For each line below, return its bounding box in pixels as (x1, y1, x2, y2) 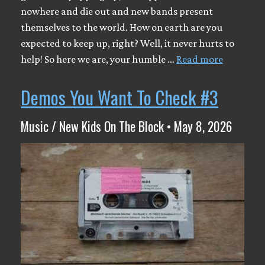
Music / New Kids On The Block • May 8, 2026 (21, 117, 232, 136)
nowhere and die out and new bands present (21, 5, 213, 18)
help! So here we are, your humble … (21, 53, 176, 66)
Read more (176, 53, 223, 66)
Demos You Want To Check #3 (21, 83, 218, 111)
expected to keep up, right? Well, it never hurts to (21, 37, 234, 50)
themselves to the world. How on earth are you (21, 21, 222, 34)
